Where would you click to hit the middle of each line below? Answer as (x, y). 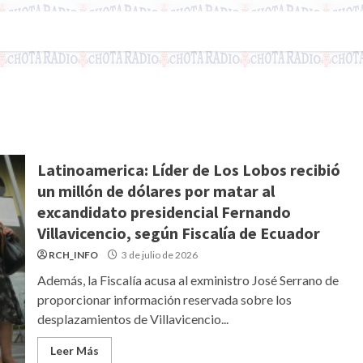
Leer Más (74, 350)
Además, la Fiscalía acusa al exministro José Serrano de (188, 280)
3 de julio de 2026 (158, 255)
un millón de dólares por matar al (156, 191)
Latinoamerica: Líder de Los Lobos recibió (188, 170)
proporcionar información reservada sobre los (164, 299)
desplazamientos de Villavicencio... (132, 319)
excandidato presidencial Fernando (164, 212)
